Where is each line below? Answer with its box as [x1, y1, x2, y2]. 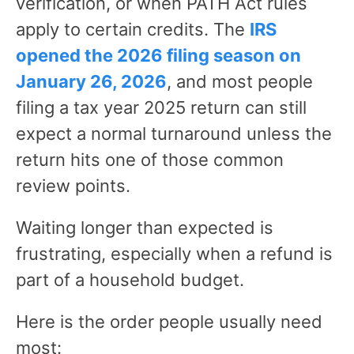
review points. [16, 175, 130, 196]
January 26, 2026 [16, 70, 167, 92]
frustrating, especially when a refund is [16, 243, 333, 264]
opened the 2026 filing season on [16, 44, 301, 66]
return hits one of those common [16, 149, 284, 170]
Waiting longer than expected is [16, 217, 273, 238]
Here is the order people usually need [16, 311, 322, 332]
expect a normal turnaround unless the [16, 122, 332, 144]
